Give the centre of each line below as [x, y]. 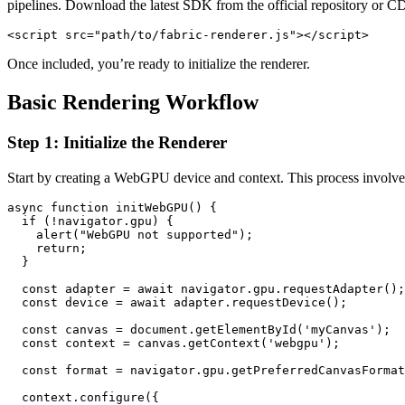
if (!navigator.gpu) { [90, 221]
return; [47, 248]
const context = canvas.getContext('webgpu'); [174, 343]
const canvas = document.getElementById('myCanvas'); [199, 329]
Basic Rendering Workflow [133, 103]
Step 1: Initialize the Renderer [117, 142]
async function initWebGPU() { [112, 207]
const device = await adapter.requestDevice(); [177, 302]
